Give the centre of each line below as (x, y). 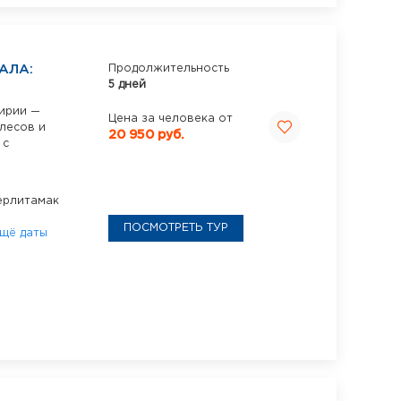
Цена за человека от (171, 119)
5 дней (127, 85)
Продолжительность (169, 69)
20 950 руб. (146, 136)
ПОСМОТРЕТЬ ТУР (176, 228)
